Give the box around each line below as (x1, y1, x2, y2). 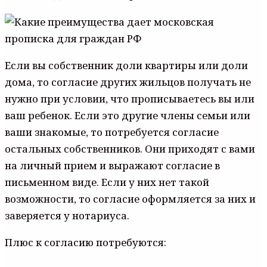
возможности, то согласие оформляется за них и (5, 191, 256, 206)
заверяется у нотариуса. (5, 208, 129, 222)
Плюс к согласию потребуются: (5, 235, 166, 249)
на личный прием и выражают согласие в (5, 158, 220, 172)
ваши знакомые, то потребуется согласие (5, 125, 219, 139)
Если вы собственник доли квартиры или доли (5, 58, 248, 72)
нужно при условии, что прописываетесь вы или (5, 91, 254, 105)
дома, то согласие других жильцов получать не (5, 74, 251, 89)
